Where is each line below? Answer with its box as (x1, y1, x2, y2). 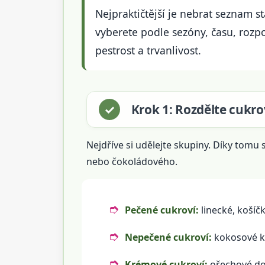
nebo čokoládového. (86, 154, 177, 168)
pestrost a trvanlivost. (95, 43, 201, 57)
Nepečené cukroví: (124, 230, 212, 244)
